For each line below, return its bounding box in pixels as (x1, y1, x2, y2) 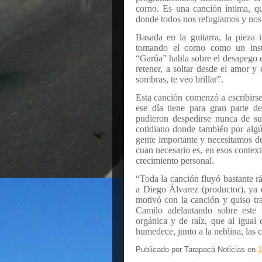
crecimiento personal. (136, 156, 214, 166)
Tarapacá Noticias (184, 245, 245, 254)
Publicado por (136, 245, 184, 254)
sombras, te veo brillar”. (136, 74, 223, 84)
